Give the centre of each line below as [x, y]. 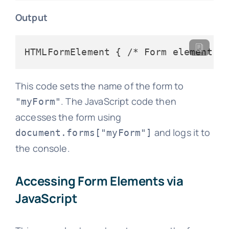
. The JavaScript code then [119, 101]
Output [31, 17]
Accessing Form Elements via [99, 180]
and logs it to [181, 132]
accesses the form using [68, 117]
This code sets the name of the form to [99, 86]
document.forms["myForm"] [84, 132]
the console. [42, 148]
